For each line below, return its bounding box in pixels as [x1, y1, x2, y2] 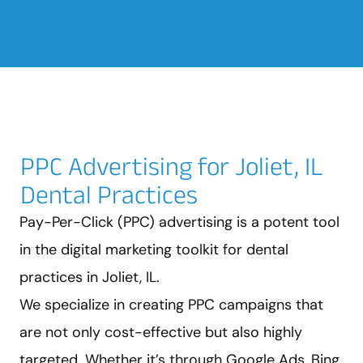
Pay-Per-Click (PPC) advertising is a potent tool [19, 211, 340, 232]
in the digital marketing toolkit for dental [19, 239, 288, 259]
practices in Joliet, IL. [19, 267, 160, 287]
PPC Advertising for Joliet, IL [20, 151, 322, 180]
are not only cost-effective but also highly [19, 322, 302, 342]
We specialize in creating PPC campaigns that [19, 294, 323, 314]
